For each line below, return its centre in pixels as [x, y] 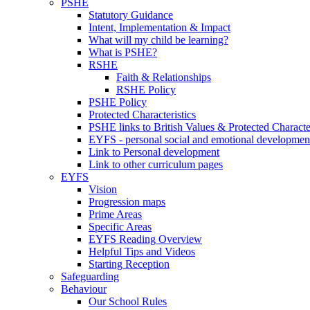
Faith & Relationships [164, 77]
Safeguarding [90, 276]
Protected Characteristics [142, 114]
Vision [103, 189]
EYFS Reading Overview [145, 239]
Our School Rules [128, 301]
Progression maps [127, 201]
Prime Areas [115, 214]
